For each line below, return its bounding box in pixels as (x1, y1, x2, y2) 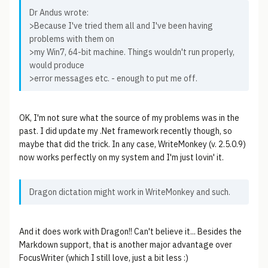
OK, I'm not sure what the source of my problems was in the (19, 112, 239, 123)
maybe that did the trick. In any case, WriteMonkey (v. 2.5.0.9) (19, 139, 246, 150)
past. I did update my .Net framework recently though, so (19, 126, 232, 136)
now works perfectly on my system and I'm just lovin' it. (19, 152, 224, 163)
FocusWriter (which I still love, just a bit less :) (19, 252, 188, 263)
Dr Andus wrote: (29, 7, 89, 18)
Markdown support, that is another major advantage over (19, 239, 232, 250)
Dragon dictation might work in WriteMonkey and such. (29, 187, 230, 197)
